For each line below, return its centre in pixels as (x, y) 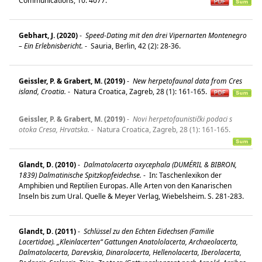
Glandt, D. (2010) (47, 164)
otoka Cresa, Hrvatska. (54, 129)
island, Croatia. (42, 91)
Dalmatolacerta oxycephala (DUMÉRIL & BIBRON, (159, 164)
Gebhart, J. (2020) (48, 35)
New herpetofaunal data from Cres (187, 81)
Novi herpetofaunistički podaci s (182, 119)
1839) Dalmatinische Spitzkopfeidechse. (80, 175)
